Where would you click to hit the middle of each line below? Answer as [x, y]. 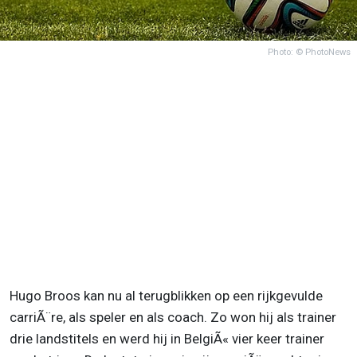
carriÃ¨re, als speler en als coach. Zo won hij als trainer [173, 317]
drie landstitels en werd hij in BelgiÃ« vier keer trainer [167, 338]
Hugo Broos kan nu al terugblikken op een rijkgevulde [166, 295]
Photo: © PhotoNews [309, 52]
